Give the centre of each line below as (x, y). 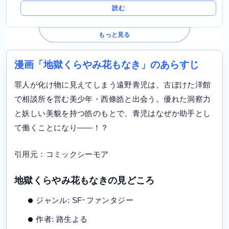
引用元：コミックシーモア (62, 154)
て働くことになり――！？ (62, 128)
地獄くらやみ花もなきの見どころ (85, 181)
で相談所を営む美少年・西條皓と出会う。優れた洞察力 (113, 99)
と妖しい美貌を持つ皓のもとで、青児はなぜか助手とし (113, 113)
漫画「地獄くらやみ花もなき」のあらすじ (107, 65)
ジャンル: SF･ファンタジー (85, 200)
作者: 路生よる (62, 219)
